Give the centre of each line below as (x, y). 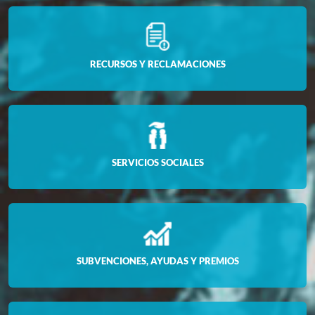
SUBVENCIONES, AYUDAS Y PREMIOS (157, 261)
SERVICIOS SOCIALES (157, 162)
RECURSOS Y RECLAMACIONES (157, 64)
